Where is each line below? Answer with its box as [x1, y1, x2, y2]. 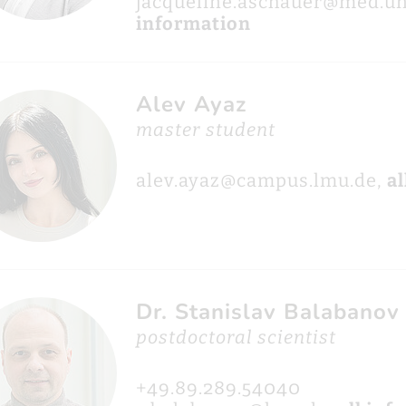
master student [135, 119, 275, 140]
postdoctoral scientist [135, 326, 336, 348]
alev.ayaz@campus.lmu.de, [135, 169, 387, 191]
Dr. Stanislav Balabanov [135, 297, 400, 326]
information [135, 13, 251, 34]
